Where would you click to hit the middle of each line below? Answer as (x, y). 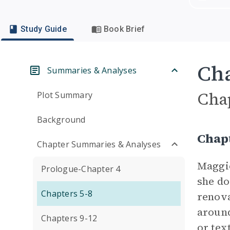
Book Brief (124, 29)
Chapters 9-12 (69, 218)
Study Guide (44, 29)
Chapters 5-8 (67, 194)
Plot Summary (65, 95)
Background (61, 120)
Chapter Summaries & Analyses (99, 144)
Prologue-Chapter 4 (81, 169)
